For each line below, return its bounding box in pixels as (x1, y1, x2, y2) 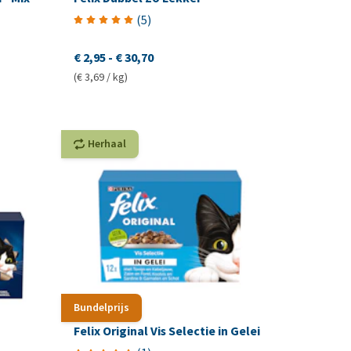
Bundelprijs (74, 300, 130, 316)
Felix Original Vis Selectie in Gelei (74, 323, 261, 340)
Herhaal (88, 136, 127, 151)
